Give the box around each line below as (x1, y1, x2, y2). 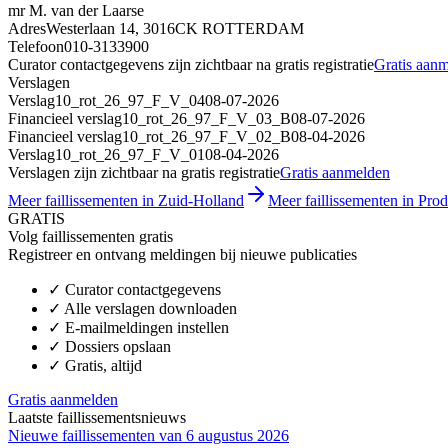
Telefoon (8, 37, 64, 55)
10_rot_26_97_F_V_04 (55, 91, 205, 109)
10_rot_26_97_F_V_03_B (122, 109, 291, 127)
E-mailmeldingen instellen (65, 318, 229, 336)
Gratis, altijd (65, 356, 142, 374)
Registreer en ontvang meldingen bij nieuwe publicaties (8, 245, 357, 263)
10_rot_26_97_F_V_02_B (122, 127, 291, 145)
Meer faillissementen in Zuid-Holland (8, 191, 244, 209)
